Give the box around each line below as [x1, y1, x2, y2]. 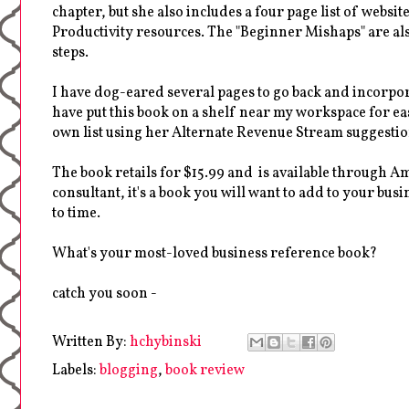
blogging [100, 360, 158, 381]
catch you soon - [52, 283, 157, 304]
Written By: [52, 331, 130, 352]
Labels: [52, 360, 100, 381]
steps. [52, 42, 89, 63]
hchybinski [130, 331, 202, 352]
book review [165, 360, 245, 381]
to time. [52, 203, 100, 224]
